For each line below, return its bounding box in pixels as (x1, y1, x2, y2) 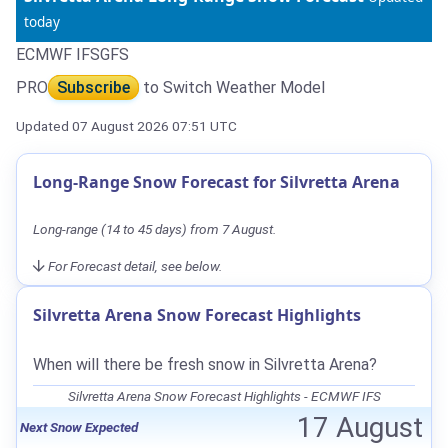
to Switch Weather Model (139, 77, 325, 97)
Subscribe (57, 77, 130, 97)
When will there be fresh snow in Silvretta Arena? (33, 354, 377, 374)
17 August (297, 410, 423, 444)
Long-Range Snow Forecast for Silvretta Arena (33, 170, 400, 193)
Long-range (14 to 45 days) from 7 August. (33, 220, 276, 237)
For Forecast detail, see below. (48, 257, 222, 274)
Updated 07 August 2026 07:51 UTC (16, 117, 237, 134)
